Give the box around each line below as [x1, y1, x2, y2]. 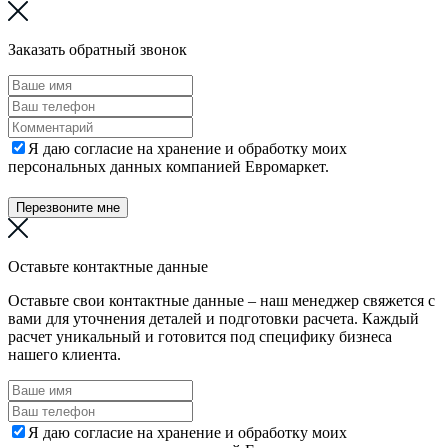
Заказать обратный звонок [8, 40, 187, 58]
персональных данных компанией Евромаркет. [8, 157, 329, 175]
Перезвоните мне [16, 199, 120, 215]
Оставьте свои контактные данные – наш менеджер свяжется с [8, 291, 435, 309]
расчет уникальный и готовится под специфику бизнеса [8, 327, 392, 345]
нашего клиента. [8, 345, 121, 363]
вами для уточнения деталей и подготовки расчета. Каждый [8, 309, 419, 327]
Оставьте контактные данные [8, 257, 208, 275]
